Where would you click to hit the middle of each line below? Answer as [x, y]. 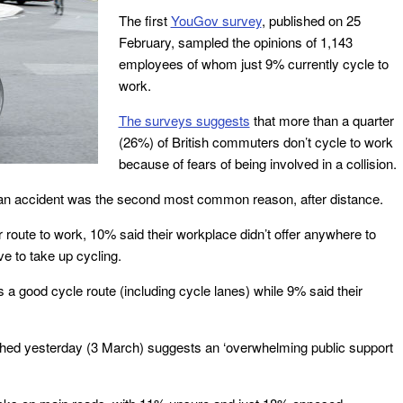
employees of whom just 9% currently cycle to [253, 63]
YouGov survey [216, 20]
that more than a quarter [322, 120]
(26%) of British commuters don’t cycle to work [255, 142]
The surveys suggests [184, 120]
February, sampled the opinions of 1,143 [235, 42]
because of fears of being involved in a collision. [257, 163]
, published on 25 [311, 20]
